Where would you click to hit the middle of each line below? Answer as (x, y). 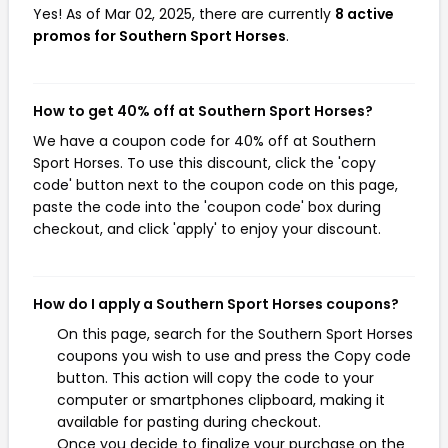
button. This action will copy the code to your (215, 378)
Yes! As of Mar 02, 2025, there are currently (184, 14)
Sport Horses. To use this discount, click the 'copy (204, 163)
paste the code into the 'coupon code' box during (207, 207)
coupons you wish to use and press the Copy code (234, 356)
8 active (364, 14)
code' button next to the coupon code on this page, (215, 185)
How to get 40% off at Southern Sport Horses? (203, 111)
